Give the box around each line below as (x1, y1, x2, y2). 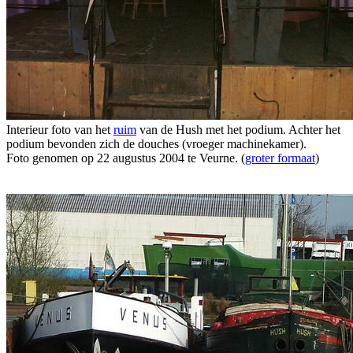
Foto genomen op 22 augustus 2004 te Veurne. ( (6, 150, 245, 165)
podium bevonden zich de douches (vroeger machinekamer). (6, 136, 307, 150)
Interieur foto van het (6, 122, 113, 136)
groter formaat (245, 150, 315, 165)
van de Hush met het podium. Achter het (136, 122, 340, 136)
